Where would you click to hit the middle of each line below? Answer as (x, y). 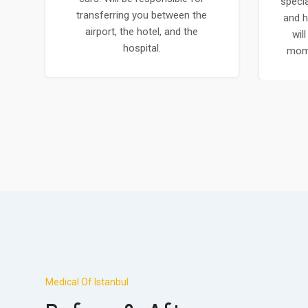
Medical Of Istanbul (87, 282)
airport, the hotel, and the (142, 32)
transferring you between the (142, 15)
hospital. (142, 48)
